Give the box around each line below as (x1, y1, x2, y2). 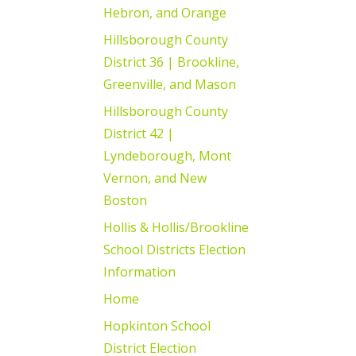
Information (103, 262, 176, 281)
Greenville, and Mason (103, 75, 236, 93)
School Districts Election (103, 240, 246, 258)
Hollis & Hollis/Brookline (103, 218, 249, 236)
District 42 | (103, 124, 174, 142)
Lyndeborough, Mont (103, 146, 231, 164)
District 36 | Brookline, (103, 52, 239, 71)
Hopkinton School (103, 316, 211, 335)
